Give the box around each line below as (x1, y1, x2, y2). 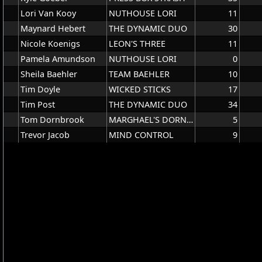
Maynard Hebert (20, 23, 85, 34)
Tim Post (20, 99, 55, 110)
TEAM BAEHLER (109, 68, 170, 80)
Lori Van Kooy (20, 8, 76, 19)
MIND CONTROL (109, 129, 174, 140)
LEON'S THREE (109, 38, 166, 49)
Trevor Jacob (20, 129, 70, 140)
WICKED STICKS (109, 84, 171, 95)
